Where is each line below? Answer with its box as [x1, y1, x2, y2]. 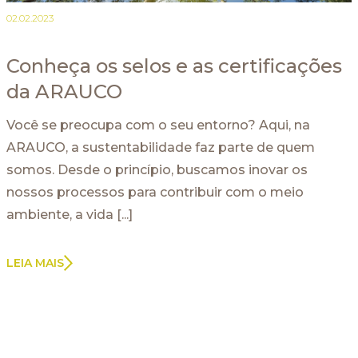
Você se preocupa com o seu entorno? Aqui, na [6, 117, 310, 133]
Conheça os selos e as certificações [6, 54, 342, 78]
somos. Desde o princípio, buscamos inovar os [6, 161, 308, 177]
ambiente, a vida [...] [6, 206, 133, 222]
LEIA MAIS [6, 255, 64, 270]
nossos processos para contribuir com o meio [6, 184, 304, 200]
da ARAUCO [6, 79, 122, 103]
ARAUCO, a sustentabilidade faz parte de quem [6, 139, 315, 155]
